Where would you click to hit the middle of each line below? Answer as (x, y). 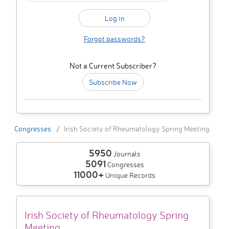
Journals (126, 154)
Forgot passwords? (114, 39)
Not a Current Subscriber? (113, 66)
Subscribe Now (113, 82)
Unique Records (130, 175)
